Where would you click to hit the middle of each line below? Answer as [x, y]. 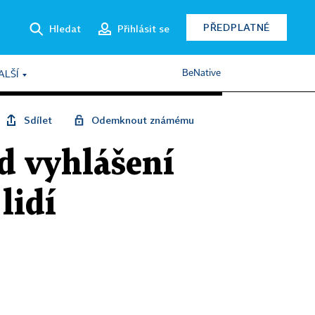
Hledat [65, 28]
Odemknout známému [143, 120]
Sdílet [38, 120]
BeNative [201, 73]
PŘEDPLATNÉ [237, 27]
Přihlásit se [143, 28]
